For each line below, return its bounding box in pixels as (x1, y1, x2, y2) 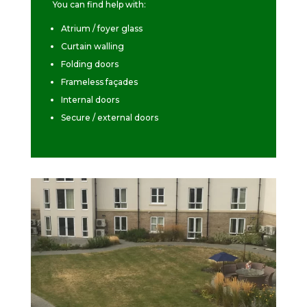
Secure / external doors (61, 112, 159, 123)
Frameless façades (61, 77, 138, 88)
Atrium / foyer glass (61, 23, 143, 34)
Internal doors (61, 95, 120, 106)
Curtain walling (61, 41, 125, 52)
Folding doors (61, 59, 119, 70)
